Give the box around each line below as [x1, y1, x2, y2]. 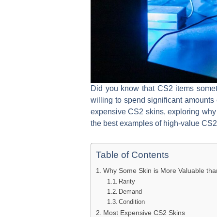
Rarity [119, 178, 136, 186]
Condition [119, 198, 145, 206]
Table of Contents [96, 150, 169, 160]
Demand [119, 188, 142, 196]
